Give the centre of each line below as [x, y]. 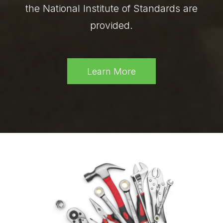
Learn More [111, 71]
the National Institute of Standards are [111, 8]
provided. [111, 25]
